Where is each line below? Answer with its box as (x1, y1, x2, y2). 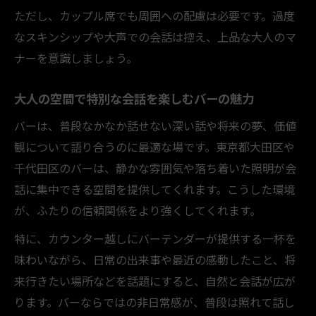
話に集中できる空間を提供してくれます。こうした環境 (14, 180, 295, 197)
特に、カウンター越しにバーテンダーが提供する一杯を (14, 229, 296, 247)
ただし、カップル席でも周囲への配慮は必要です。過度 (14, 6, 295, 24)
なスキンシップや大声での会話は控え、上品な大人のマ (14, 28, 296, 45)
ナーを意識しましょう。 (14, 49, 138, 66)
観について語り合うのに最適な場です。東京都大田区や (14, 138, 295, 155)
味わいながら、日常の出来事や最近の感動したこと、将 (14, 250, 296, 268)
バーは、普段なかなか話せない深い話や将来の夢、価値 (14, 116, 296, 134)
